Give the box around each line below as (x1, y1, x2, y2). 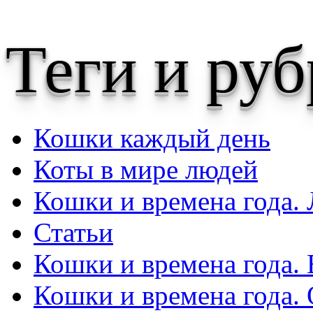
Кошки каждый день (34, 122, 270, 153)
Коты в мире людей (34, 154, 258, 184)
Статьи (34, 217, 113, 247)
